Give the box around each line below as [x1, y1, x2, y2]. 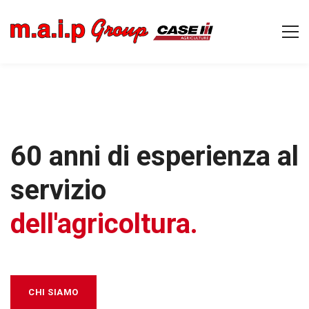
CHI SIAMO [28, 286, 79, 297]
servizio [10, 173, 106, 206]
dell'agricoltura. [10, 207, 198, 240]
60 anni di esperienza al [10, 139, 299, 172]
